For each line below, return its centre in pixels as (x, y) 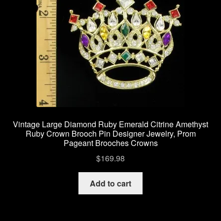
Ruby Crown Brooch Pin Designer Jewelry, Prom (110, 134)
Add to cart (110, 183)
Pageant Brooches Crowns (110, 143)
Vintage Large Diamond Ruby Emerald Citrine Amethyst (110, 124)
